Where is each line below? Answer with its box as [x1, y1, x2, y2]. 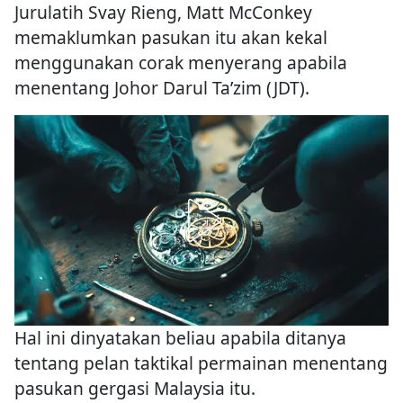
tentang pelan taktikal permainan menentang [14, 351, 388, 376]
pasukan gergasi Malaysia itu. [14, 376, 255, 401]
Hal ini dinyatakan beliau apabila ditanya [14, 326, 346, 351]
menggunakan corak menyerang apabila [14, 50, 347, 76]
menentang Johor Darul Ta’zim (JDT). [14, 76, 309, 101]
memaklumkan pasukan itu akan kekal [14, 25, 327, 50]
